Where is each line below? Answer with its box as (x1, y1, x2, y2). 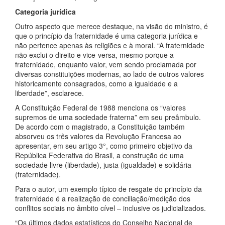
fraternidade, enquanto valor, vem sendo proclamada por (15, 59, 196, 69)
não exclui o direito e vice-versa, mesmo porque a (15, 50, 174, 60)
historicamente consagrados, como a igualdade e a (15, 78, 178, 88)
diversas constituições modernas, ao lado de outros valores (15, 69, 204, 79)
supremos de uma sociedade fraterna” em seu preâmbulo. (15, 112, 201, 122)
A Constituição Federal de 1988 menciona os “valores (15, 102, 186, 113)
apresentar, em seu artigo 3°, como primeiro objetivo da (15, 141, 192, 151)
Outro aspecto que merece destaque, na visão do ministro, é (15, 21, 208, 31)
